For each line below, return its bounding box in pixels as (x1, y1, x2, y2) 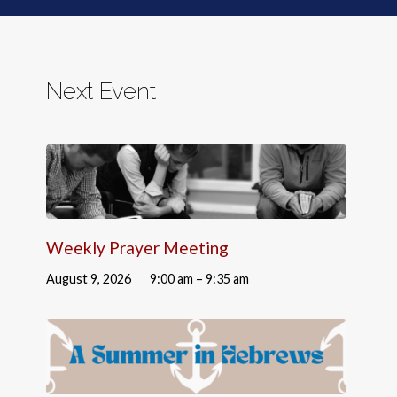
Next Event (46, 77, 157, 105)
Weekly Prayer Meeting (46, 237, 230, 258)
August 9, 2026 (46, 270, 132, 286)
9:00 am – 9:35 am (150, 270, 250, 286)
